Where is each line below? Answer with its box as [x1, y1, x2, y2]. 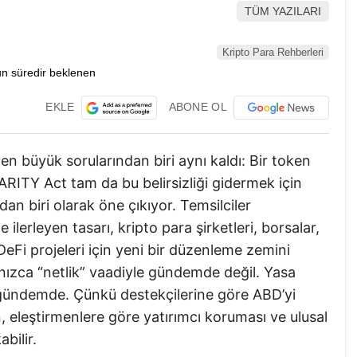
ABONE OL [168, 100, 227, 113]
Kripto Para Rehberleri [222, 45, 324, 58]
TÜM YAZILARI [245, 5, 321, 18]
